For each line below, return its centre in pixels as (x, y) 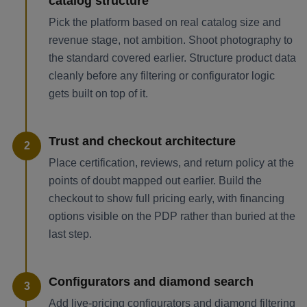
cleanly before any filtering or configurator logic (162, 76)
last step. (70, 234)
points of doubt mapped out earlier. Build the (155, 181)
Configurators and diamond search (151, 282)
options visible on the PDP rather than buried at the (172, 217)
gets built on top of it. (98, 94)
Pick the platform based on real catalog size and (165, 23)
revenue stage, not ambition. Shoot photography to (171, 40)
